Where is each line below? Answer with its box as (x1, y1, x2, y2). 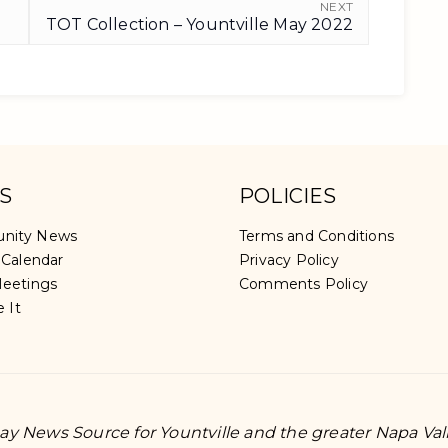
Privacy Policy (239, 251, 339, 269)
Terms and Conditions (239, 227, 394, 245)
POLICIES (239, 184, 337, 208)
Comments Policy (239, 275, 368, 293)
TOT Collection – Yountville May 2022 (45, 15, 353, 34)
